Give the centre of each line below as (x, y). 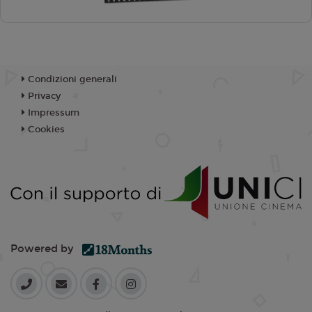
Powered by (46, 249)
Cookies (45, 130)
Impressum (52, 113)
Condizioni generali (71, 80)
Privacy (43, 96)
